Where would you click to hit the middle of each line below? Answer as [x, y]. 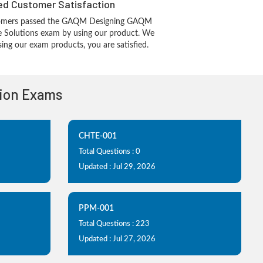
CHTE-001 [98, 136]
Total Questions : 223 [114, 224]
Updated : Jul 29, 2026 [117, 167]
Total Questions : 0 [109, 152]
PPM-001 [96, 208]
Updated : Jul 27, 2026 [117, 239]
